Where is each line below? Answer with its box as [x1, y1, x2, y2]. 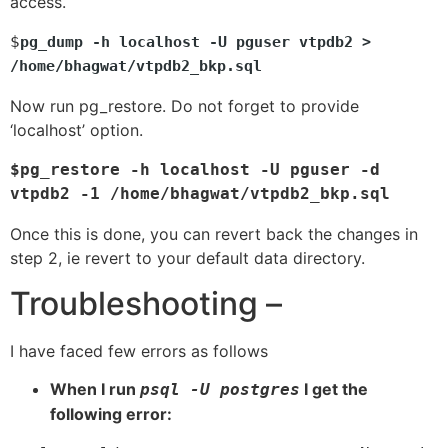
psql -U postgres [140, 380, 300, 400]
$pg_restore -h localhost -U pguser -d [10, 160, 380, 180]
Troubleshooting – [10, 283, 282, 323]
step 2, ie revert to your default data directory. [10, 248, 365, 269]
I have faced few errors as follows [10, 340, 268, 361]
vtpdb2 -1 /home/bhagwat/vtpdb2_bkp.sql [10, 184, 400, 204]
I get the [300, 379, 368, 400]
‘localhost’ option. [10, 120, 143, 141]
